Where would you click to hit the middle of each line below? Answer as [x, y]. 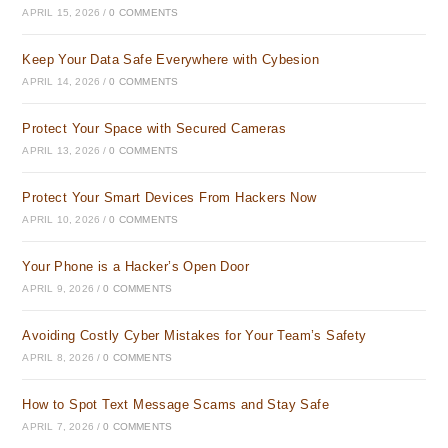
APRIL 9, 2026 [58, 288]
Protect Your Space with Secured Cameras [154, 128]
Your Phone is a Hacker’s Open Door [136, 266]
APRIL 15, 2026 [61, 12]
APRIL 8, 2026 [58, 357]
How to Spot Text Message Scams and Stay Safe [176, 404]
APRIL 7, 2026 [58, 426]
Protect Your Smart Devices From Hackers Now [169, 197]
